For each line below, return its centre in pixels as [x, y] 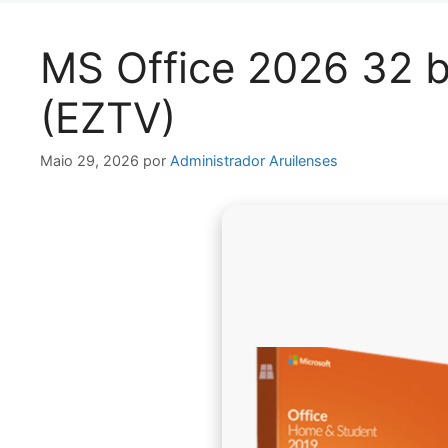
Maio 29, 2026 [89, 161]
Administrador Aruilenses [254, 161]
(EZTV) [108, 117]
